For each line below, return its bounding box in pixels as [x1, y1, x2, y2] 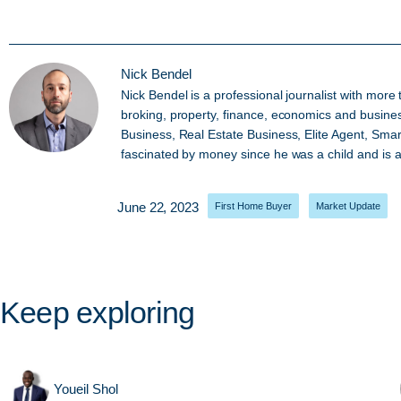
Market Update [315, 200, 380, 211]
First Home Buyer [214, 200, 292, 211]
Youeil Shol [54, 380, 118, 397]
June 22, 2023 [117, 200, 199, 215]
